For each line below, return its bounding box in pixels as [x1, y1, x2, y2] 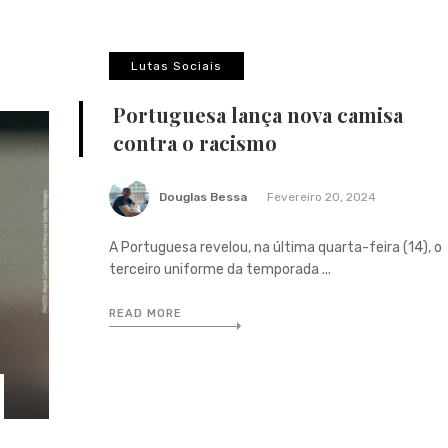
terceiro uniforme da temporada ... [109, 261, 331, 278]
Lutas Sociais [131, 59, 222, 73]
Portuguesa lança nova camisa [113, 101, 403, 128]
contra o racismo [113, 129, 277, 156]
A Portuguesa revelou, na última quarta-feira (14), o [109, 239, 442, 256]
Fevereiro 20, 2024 [267, 190, 376, 204]
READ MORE [109, 307, 182, 320]
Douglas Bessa [159, 190, 247, 204]
